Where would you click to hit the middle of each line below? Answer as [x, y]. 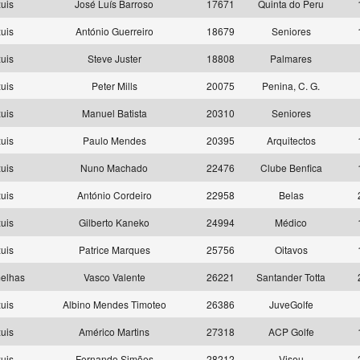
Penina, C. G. [291, 86]
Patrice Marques [114, 250]
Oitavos [291, 250]
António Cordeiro [114, 195]
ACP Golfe [291, 331]
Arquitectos [291, 140]
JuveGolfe [291, 304]
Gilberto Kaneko [114, 222]
